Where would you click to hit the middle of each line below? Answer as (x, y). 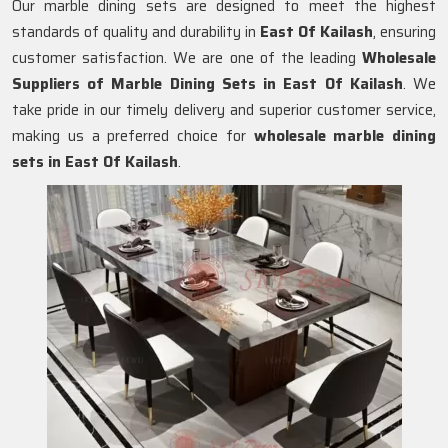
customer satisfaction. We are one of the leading (187, 58)
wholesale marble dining (344, 136)
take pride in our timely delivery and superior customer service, (224, 110)
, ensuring (404, 32)
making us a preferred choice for (133, 136)
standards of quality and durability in (136, 32)
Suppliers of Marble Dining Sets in (144, 84)
